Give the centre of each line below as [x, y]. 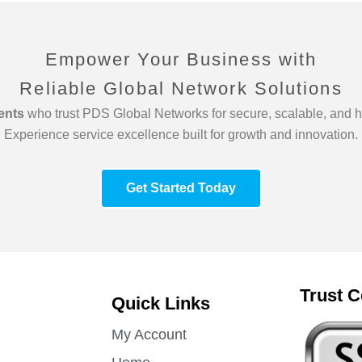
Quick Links [161, 303]
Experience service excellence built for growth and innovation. [181, 134]
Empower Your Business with [181, 59]
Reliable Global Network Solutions [181, 88]
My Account [149, 335]
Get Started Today [181, 187]
